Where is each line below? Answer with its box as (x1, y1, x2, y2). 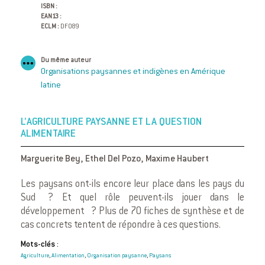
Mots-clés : (21, 241, 59, 250)
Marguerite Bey (21, 155, 80, 164)
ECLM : (41, 24, 60, 31)
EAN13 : (41, 14, 62, 21)
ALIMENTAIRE (21, 129, 76, 140)
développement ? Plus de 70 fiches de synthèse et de (21, 207, 244, 217)
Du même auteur (41, 57, 91, 64)
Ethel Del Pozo (85, 155, 141, 164)
